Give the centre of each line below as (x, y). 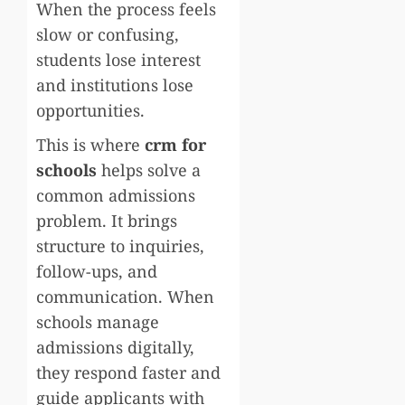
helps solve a (149, 170)
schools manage (98, 321)
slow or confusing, (108, 34)
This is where (90, 144)
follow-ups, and (97, 271)
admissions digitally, (115, 347)
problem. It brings (107, 220)
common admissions (116, 195)
